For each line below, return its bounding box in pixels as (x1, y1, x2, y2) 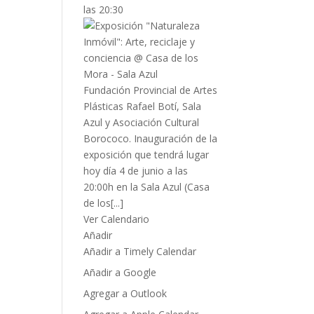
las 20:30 (83, 3, 124, 16)
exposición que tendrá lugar (83, 148, 210, 161)
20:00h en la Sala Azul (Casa (83, 180, 210, 193)
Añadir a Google (83, 266, 157, 279)
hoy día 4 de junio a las (83, 164, 189, 177)
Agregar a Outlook (83, 287, 168, 300)
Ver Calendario (83, 212, 150, 226)
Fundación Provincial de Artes (83, 83, 218, 97)
